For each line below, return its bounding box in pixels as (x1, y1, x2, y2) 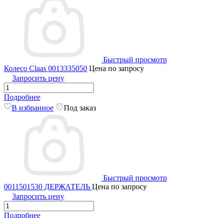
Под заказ (64, 104, 96, 112)
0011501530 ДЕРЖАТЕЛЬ (4, 182, 92, 191)
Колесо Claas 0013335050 (4, 64, 87, 73)
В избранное (12, 104, 54, 112)
